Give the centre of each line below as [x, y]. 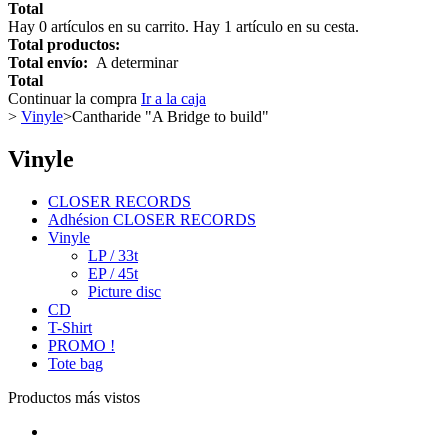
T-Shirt [70, 327]
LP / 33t [113, 255]
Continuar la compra [74, 98]
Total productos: [64, 44]
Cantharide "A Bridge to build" [170, 116]
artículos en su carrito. [120, 26]
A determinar [137, 62]
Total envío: [52, 62]
